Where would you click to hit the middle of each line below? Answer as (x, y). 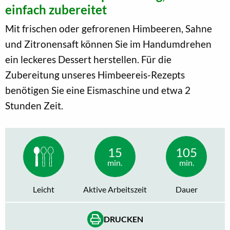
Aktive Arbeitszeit (115, 189)
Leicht (43, 189)
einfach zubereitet (56, 9)
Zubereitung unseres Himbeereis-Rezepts (95, 74)
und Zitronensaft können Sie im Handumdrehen (108, 44)
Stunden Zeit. (34, 105)
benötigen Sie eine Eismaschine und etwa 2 (98, 90)
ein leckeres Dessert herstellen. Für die (88, 59)
